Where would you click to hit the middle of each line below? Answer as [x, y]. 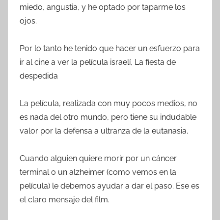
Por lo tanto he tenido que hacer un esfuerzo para [110, 49]
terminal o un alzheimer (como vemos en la [98, 172]
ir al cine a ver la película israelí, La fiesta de [98, 62]
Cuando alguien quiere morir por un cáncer [98, 159]
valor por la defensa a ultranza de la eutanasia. [104, 131]
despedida [39, 76]
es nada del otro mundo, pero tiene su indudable [108, 117]
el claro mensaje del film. [65, 200]
